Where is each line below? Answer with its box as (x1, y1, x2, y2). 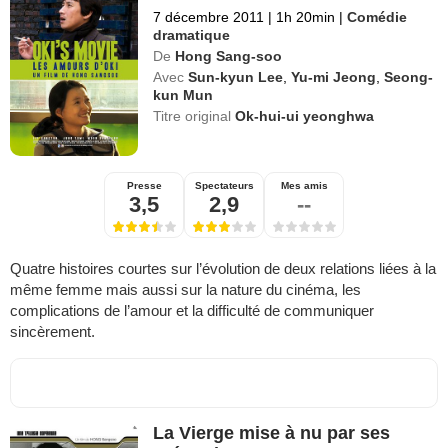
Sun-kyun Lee (188, 68, 284, 85)
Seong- (384, 68, 434, 85)
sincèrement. (10, 322, 95, 340)
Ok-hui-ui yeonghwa (235, 107, 375, 124)
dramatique (153, 26, 231, 43)
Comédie (347, 8, 408, 25)
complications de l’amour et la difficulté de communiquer (10, 301, 374, 319)
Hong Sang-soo (175, 47, 283, 64)
